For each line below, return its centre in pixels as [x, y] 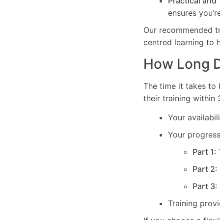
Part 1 [203, 152]
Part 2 [204, 169]
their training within [180, 98]
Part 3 [204, 186]
